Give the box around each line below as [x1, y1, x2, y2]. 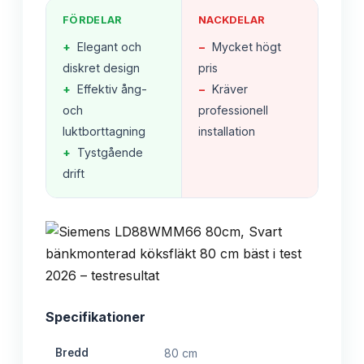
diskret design [63, 61, 140, 76]
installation [198, 124, 255, 139]
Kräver [212, 82, 248, 97]
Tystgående [77, 145, 143, 160]
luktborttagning [63, 124, 145, 139]
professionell [198, 103, 268, 118]
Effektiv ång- [77, 82, 147, 97]
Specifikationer [45, 309, 145, 326]
